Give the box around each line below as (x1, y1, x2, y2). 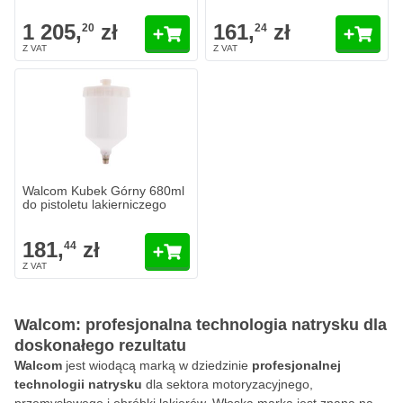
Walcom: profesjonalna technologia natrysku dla (14, 316, 387, 334)
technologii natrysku (14, 377, 142, 391)
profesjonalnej (252, 358, 341, 372)
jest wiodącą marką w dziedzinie (62, 358, 252, 372)
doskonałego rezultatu (14, 336, 186, 354)
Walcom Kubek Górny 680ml (22, 184, 184, 198)
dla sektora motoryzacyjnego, (142, 377, 313, 391)
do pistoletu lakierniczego (22, 197, 166, 211)
